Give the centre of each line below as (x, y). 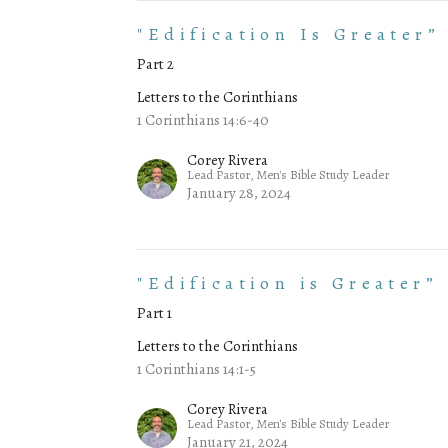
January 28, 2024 (239, 193)
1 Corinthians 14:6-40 (203, 120)
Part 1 (155, 313)
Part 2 (156, 64)
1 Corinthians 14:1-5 (197, 369)
